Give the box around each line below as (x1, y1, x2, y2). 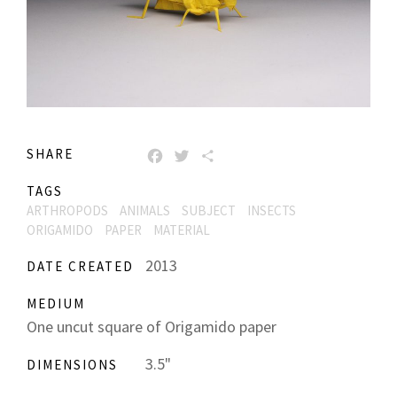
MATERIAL (153, 221, 210, 238)
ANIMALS (120, 201, 170, 219)
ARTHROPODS (27, 201, 108, 219)
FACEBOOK (165, 146, 242, 164)
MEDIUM (27, 294, 85, 312)
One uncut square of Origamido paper (27, 315, 276, 337)
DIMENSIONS (27, 355, 118, 373)
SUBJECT (182, 201, 236, 219)
